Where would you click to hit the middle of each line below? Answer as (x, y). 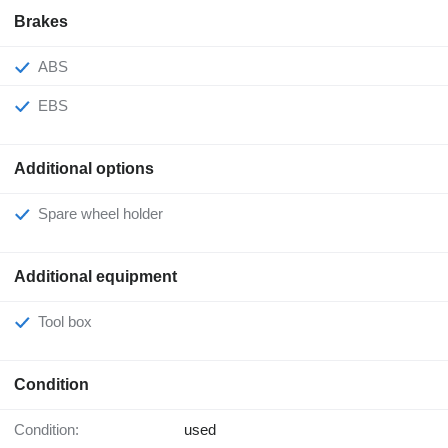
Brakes (41, 22)
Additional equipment (95, 277)
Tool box (68, 322)
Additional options (84, 169)
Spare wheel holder (105, 214)
